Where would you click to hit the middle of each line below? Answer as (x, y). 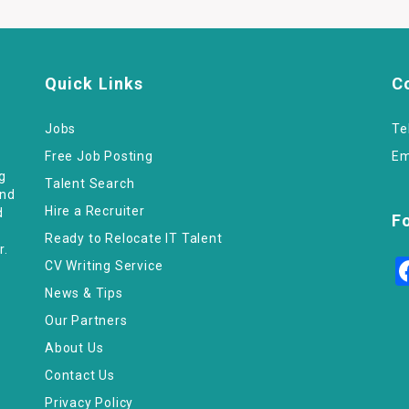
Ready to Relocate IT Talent (134, 238)
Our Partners (86, 320)
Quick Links (94, 84)
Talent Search (90, 184)
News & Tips (84, 293)
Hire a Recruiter (95, 211)
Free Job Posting (99, 156)
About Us (74, 348)
